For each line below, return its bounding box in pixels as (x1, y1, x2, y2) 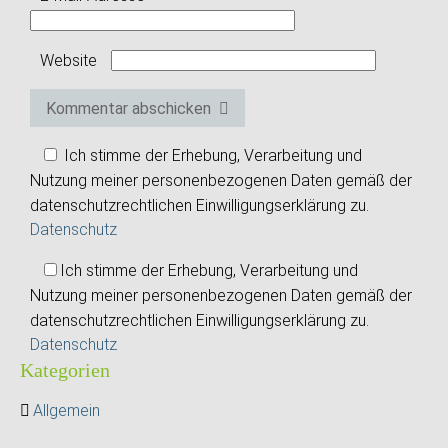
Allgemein (33, 401, 100, 421)
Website (40, 51, 97, 71)
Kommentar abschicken (46, 99, 211, 119)
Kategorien (20, 359, 110, 382)
